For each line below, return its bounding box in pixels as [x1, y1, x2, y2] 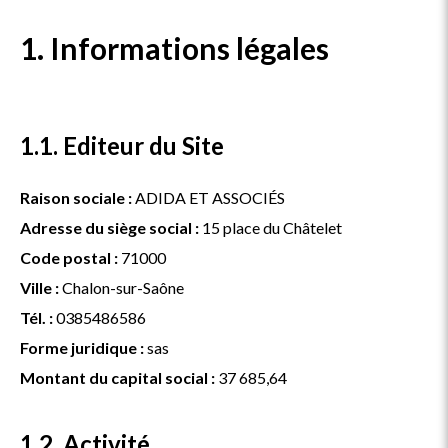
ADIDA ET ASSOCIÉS [132, 188, 285, 207]
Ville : [20, 278, 59, 297]
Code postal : [20, 248, 118, 267]
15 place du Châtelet [199, 218, 342, 237]
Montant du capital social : [20, 368, 215, 387]
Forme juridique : [20, 338, 144, 357]
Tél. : [20, 308, 53, 327]
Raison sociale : [20, 188, 132, 207]
